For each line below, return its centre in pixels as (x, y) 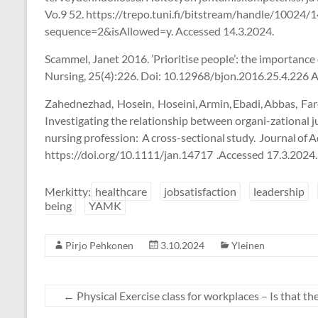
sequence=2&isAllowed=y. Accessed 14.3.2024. (159, 31)
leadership (279, 192)
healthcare (121, 192)
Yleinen (248, 246)
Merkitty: (68, 192)
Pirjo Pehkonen (99, 246)
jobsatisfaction (200, 192)
